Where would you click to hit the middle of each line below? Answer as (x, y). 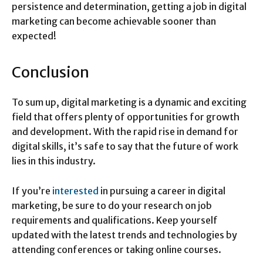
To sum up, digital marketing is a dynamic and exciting (129, 102)
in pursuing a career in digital (163, 190)
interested (76, 190)
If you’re (32, 190)
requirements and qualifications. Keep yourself (115, 220)
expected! (34, 36)
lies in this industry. (54, 161)
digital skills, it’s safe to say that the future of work (125, 146)
